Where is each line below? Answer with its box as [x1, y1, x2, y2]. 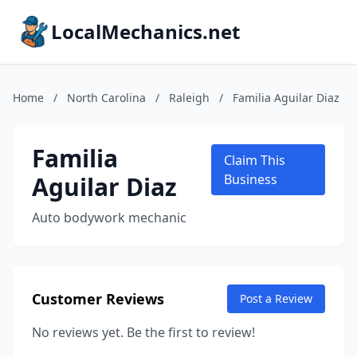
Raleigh [169, 90, 210, 105]
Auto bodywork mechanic [32, 209, 186, 226]
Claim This [223, 151, 285, 169]
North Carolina [67, 90, 146, 105]
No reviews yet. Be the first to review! [32, 324, 255, 341]
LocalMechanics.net [51, 18, 240, 45]
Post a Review [240, 291, 312, 306]
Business [223, 171, 277, 188]
